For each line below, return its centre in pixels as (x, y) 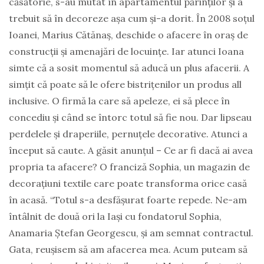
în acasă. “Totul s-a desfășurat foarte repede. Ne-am (128, 200)
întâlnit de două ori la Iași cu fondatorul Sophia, (115, 216)
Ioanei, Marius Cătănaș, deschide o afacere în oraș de (128, 35)
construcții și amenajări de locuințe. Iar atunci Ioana (126, 51)
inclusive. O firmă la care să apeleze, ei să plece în (119, 101)
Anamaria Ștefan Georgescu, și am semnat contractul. (131, 233)
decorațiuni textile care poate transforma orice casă (128, 183)
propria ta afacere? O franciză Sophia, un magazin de (129, 167)
